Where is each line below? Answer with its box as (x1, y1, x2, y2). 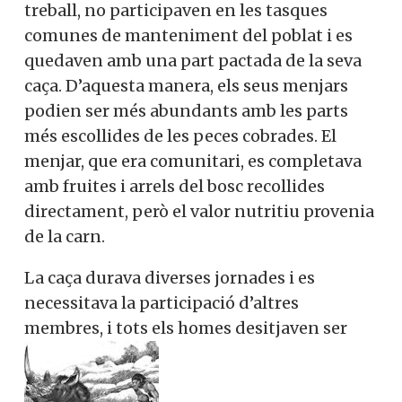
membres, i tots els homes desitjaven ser (24, 318, 347, 339)
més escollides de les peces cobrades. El (24, 126, 336, 147)
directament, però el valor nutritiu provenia (24, 201, 374, 223)
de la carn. (24, 226, 105, 248)
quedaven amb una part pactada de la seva (24, 50, 362, 72)
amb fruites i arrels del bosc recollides (24, 176, 325, 197)
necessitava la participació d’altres (24, 293, 299, 314)
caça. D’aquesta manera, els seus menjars (24, 75, 348, 97)
